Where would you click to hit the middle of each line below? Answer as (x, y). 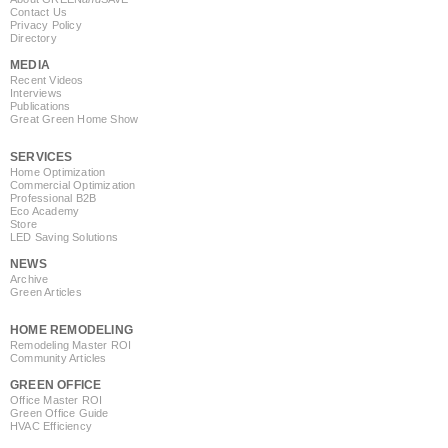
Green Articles (46, 292)
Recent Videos (47, 79)
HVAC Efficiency (51, 426)
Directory (33, 37)
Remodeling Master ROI (71, 345)
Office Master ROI (56, 400)
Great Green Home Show (74, 118)
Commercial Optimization (73, 185)
